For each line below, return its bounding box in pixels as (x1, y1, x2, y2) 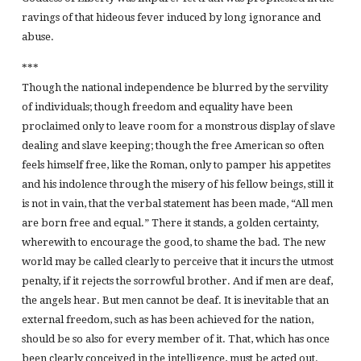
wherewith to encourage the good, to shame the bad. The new (21, 235, 326, 248)
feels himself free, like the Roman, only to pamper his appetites (21, 158, 330, 171)
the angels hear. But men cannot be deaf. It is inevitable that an (21, 293, 329, 306)
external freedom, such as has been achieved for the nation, (21, 313, 313, 326)
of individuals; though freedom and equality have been (21, 100, 293, 113)
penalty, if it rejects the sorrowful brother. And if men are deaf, (21, 274, 333, 287)
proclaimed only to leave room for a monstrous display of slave (21, 119, 335, 132)
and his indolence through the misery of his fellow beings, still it (21, 177, 334, 190)
